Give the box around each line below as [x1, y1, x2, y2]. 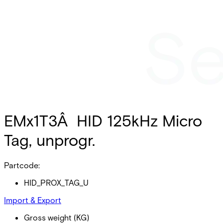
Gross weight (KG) [24, 212, 89, 222]
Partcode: [4, 160, 40, 170]
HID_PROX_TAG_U [24, 177, 89, 187]
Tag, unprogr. [4, 130, 95, 150]
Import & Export [4, 195, 61, 205]
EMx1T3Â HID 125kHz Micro [4, 111, 202, 130]
